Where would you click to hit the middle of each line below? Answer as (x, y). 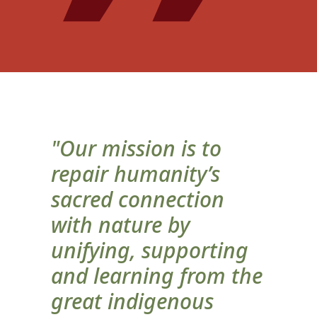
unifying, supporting (150, 250)
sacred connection (138, 200)
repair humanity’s (136, 174)
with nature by (120, 225)
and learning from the (157, 276)
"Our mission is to (136, 149)
